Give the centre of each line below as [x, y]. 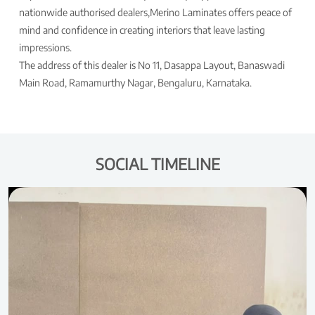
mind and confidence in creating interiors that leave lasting [142, 30]
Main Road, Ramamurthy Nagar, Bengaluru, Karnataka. [135, 82]
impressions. [45, 47]
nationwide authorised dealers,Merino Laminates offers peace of [155, 12]
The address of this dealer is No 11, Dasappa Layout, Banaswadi [152, 65]
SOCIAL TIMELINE [157, 163]
